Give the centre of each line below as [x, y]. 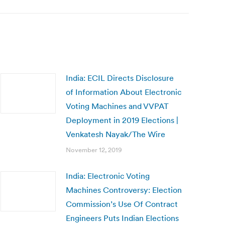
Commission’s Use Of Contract [122, 204]
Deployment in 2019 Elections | [122, 120]
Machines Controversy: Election [124, 190]
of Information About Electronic [124, 92]
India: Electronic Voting [108, 176]
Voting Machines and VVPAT [117, 106]
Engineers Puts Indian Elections [122, 218]
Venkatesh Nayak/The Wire [116, 134]
